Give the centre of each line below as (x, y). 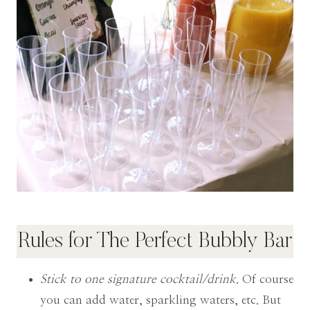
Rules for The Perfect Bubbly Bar (155, 241)
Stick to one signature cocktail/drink (138, 279)
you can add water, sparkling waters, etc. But (161, 300)
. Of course (265, 279)
